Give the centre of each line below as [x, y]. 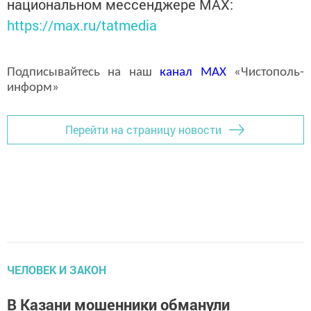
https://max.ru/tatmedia [82, 25]
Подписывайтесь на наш [84, 72]
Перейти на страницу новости [143, 130]
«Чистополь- [265, 72]
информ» [33, 87]
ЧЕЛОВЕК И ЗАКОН [57, 269]
